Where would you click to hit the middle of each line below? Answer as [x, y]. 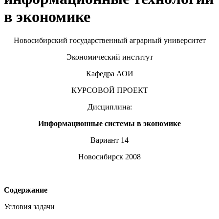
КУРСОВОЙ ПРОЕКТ [109, 90]
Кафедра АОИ [109, 74]
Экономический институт [109, 57]
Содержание [26, 190]
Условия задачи [29, 207]
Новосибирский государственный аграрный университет [109, 40]
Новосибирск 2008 [109, 157]
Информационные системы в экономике [109, 123]
